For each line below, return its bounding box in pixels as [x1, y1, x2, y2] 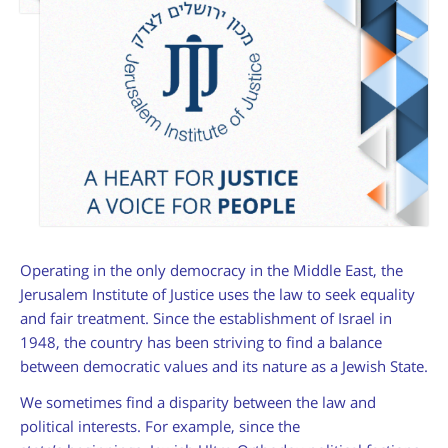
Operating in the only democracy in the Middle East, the [20, 259, 403, 280]
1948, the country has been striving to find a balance [20, 331, 382, 352]
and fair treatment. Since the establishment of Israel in [20, 307, 392, 328]
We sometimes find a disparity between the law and [20, 391, 376, 412]
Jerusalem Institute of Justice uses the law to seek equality [20, 283, 415, 304]
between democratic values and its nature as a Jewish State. [20, 355, 428, 376]
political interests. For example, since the [20, 415, 300, 436]
